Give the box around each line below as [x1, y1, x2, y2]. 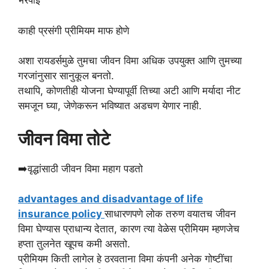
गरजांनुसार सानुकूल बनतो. [18, 70, 114, 82]
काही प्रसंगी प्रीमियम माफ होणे [18, 24, 129, 37]
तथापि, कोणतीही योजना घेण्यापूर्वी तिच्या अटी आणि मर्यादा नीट [18, 85, 241, 97]
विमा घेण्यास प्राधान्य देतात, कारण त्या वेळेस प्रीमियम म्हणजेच [18, 223, 240, 235]
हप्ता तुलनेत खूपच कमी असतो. [18, 238, 130, 250]
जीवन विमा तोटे [18, 128, 114, 150]
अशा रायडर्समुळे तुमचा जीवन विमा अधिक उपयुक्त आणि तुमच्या [18, 55, 242, 67]
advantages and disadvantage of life [18, 193, 203, 205]
